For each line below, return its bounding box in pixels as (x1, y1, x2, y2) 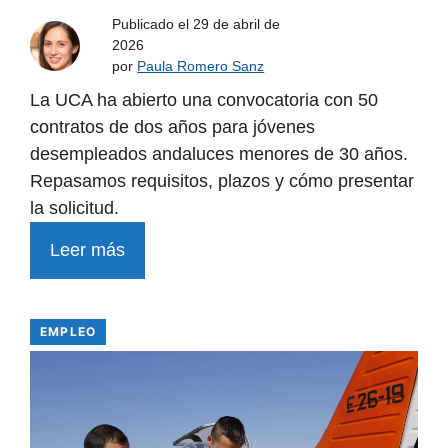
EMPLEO (40, 324, 97, 340)
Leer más (50, 240, 125, 261)
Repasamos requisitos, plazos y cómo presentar (30, 171, 414, 192)
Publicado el (112, 16, 194, 33)
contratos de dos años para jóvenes (30, 117, 315, 138)
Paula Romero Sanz (137, 58, 265, 75)
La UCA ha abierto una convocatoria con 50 (30, 90, 378, 111)
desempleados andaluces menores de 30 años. (30, 144, 408, 165)
